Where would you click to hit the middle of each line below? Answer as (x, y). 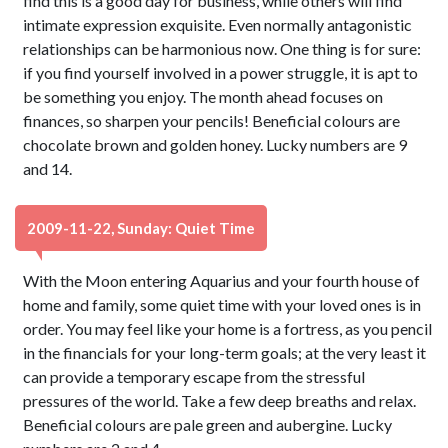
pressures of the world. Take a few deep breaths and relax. (220, 400)
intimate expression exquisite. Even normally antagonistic (218, 24)
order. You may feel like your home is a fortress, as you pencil (228, 328)
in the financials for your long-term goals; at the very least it (225, 352)
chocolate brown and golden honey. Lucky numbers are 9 (215, 144)
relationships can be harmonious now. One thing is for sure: (222, 48)
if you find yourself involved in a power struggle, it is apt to (221, 72)
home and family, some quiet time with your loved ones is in (222, 304)
